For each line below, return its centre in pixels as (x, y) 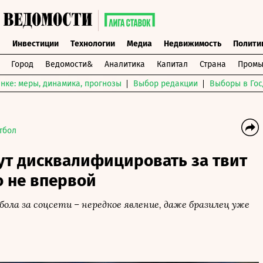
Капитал (172, 64)
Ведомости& (69, 64)
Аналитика (124, 64)
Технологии (92, 44)
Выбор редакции (166, 84)
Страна (213, 64)
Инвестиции (35, 44)
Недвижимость (192, 44)
